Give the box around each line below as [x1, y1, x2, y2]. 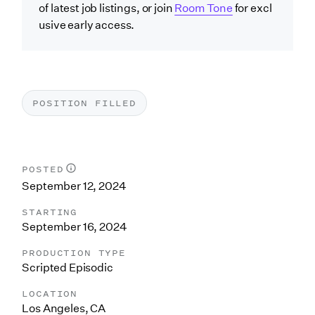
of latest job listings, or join [39, 1, 175, 15]
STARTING [22, 205, 78, 219]
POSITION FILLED [32, 96, 136, 110]
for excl [232, 1, 272, 15]
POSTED [22, 162, 64, 176]
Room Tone [174, 1, 233, 15]
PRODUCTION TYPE [22, 246, 126, 260]
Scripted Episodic [22, 261, 113, 275]
